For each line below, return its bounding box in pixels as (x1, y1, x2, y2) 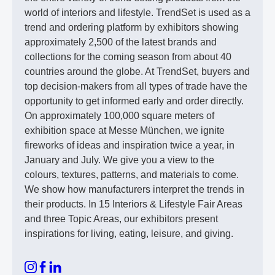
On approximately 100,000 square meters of (25, 110, 214, 121)
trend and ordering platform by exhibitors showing (25, 22, 239, 33)
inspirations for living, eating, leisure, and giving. (25, 228, 233, 239)
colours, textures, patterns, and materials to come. (25, 169, 239, 180)
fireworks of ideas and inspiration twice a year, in (25, 140, 234, 150)
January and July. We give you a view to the (25, 155, 214, 165)
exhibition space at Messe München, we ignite (25, 125, 225, 136)
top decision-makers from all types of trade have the (25, 81, 247, 91)
